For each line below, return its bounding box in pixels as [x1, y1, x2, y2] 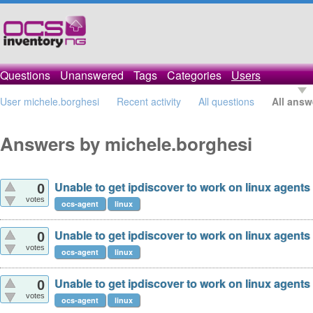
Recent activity [117, 94, 181, 108]
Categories [167, 67, 221, 83]
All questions [198, 94, 254, 108]
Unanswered [60, 67, 124, 83]
